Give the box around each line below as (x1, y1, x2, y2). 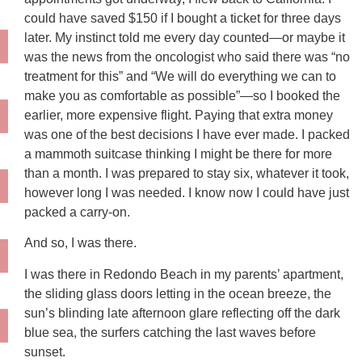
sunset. (24, 344, 65, 359)
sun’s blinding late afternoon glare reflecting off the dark (24, 305, 340, 320)
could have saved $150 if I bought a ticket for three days (24, 11, 341, 25)
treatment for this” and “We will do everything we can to (24, 69, 336, 83)
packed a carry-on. (24, 204, 130, 219)
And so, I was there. (24, 236, 137, 250)
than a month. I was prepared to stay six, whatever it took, (24, 166, 349, 180)
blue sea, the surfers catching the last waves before (24, 325, 316, 339)
